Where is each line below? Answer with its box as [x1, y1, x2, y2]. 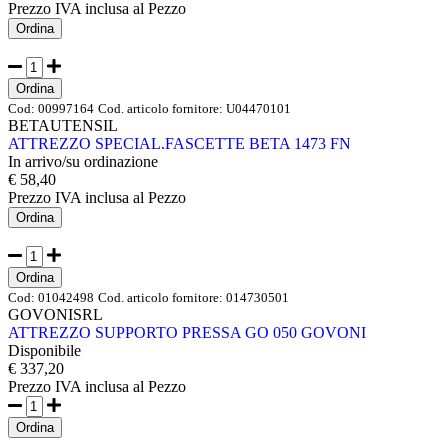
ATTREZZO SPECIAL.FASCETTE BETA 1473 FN [8, 135, 351, 153]
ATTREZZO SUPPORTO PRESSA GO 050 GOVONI [8, 324, 366, 342]
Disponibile [8, 342, 81, 360]
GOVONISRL [8, 306, 103, 324]
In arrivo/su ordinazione [8, 153, 158, 171]
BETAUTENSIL [8, 117, 118, 135]
